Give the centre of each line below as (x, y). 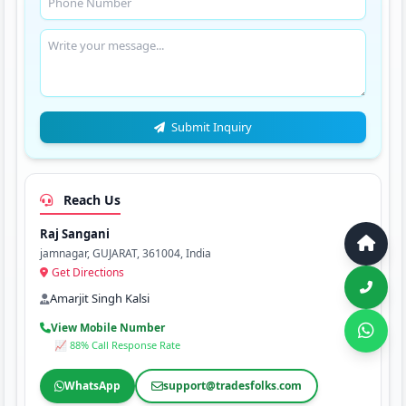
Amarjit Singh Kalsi (99, 298)
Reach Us (90, 200)
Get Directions (87, 272)
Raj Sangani (74, 234)
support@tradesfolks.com (232, 386)
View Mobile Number (107, 328)
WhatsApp (92, 386)
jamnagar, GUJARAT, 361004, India (125, 253)
